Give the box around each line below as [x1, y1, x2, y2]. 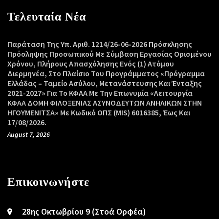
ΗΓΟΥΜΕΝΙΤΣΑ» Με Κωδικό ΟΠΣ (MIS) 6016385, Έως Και [7, 107, 190, 117]
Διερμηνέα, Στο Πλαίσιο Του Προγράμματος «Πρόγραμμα [7, 68, 205, 78]
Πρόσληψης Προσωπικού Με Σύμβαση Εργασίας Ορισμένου [7, 48, 212, 59]
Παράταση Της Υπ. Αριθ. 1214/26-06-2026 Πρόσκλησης [7, 39, 192, 49]
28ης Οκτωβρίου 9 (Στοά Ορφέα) [22, 205, 146, 217]
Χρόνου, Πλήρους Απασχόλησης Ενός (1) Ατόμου [7, 58, 174, 68]
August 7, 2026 [7, 130, 50, 139]
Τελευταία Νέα [7, 8, 86, 24]
